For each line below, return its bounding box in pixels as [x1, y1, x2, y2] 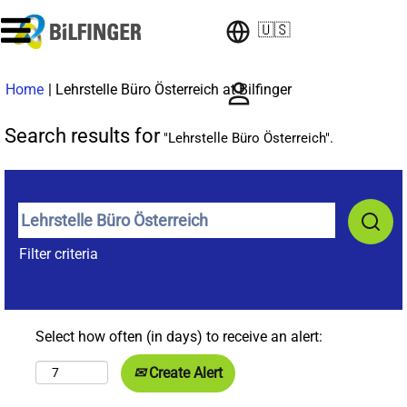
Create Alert [145, 364, 223, 382]
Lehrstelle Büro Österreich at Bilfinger [55, 81, 292, 98]
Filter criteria [19, 245, 99, 263]
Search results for [5, 124, 160, 147]
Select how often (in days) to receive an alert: [35, 328, 323, 345]
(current [291, 80, 340, 97]
